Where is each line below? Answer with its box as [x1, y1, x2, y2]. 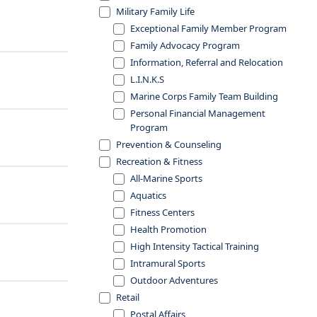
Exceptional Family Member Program [130, 22, 287, 35]
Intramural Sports [130, 257, 205, 270]
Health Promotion [130, 223, 207, 236]
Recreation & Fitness [116, 155, 202, 168]
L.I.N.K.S [130, 73, 164, 86]
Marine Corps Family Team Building [130, 90, 278, 103]
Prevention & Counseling [116, 138, 221, 151]
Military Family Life [116, 5, 195, 18]
